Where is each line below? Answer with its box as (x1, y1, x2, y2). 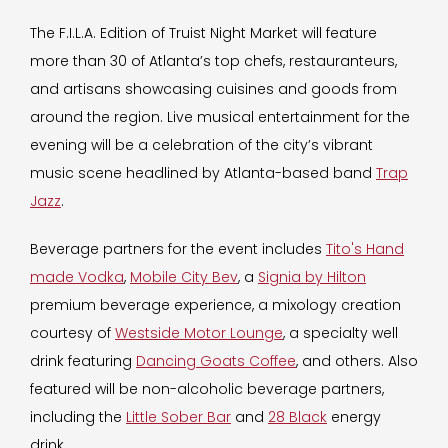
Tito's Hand (326, 238, 404, 259)
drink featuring (30, 350, 136, 371)
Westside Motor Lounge (115, 322, 283, 343)
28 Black (268, 406, 327, 427)
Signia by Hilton (258, 266, 366, 287)
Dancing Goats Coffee (136, 350, 296, 371)
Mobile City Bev (130, 266, 238, 287)
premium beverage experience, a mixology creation (30, 294, 401, 315)
